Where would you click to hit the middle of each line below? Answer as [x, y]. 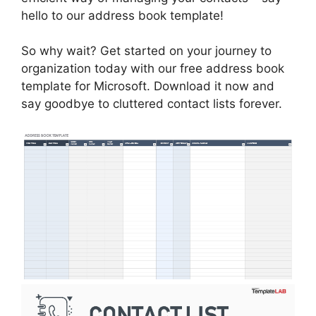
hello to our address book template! [122, 15]
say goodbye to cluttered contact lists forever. [152, 104]
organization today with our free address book [153, 69]
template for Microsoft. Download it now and [148, 86]
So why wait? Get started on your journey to [146, 51]
